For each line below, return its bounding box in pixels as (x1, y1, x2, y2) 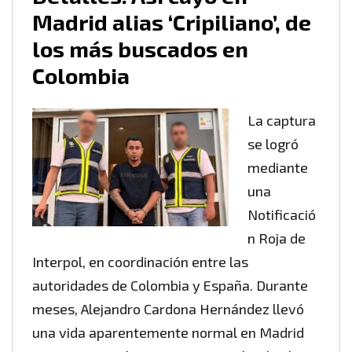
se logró (247, 135, 299, 153)
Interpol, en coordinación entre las (32, 253, 248, 271)
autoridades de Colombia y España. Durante (32, 277, 308, 295)
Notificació (247, 206, 316, 224)
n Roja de (247, 229, 306, 247)
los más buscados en (32, 35, 248, 63)
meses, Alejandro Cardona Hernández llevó (32, 300, 304, 318)
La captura (247, 112, 316, 130)
